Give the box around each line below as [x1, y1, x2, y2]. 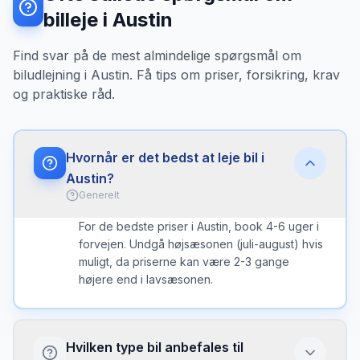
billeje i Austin [43, 8, 174, 31]
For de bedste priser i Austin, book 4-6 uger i [79, 219, 319, 233]
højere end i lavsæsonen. [79, 272, 213, 286]
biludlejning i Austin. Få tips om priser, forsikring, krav [13, 67, 340, 83]
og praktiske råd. [13, 86, 115, 102]
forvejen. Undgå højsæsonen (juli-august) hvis [79, 237, 323, 251]
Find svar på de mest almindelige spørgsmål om [13, 47, 301, 63]
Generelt [79, 189, 120, 201]
